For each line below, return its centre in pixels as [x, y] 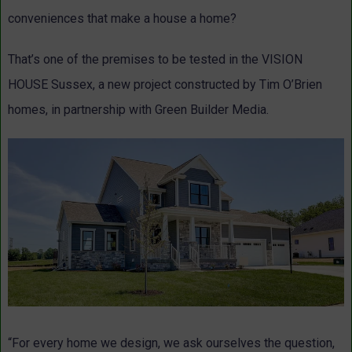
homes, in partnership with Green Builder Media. [138, 110]
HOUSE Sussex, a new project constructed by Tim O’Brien [165, 85]
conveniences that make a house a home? [122, 19]
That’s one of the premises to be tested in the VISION [155, 60]
